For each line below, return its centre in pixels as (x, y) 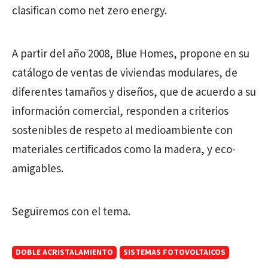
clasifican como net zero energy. (89, 11)
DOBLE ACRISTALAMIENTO (64, 253)
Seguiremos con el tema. (71, 212)
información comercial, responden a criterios (120, 112)
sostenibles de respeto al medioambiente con (122, 131)
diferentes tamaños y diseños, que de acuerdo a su (134, 93)
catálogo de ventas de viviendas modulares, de (125, 74)
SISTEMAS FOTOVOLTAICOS (174, 253)
